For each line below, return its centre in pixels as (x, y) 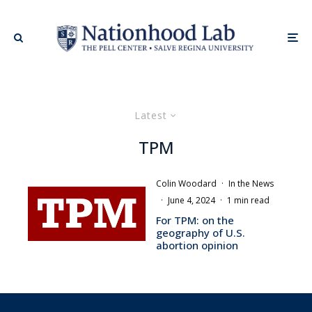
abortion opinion (197, 245)
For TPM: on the (195, 220)
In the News (251, 183)
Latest (151, 115)
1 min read (248, 200)
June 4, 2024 (192, 200)
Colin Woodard (186, 183)
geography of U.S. (201, 232)
